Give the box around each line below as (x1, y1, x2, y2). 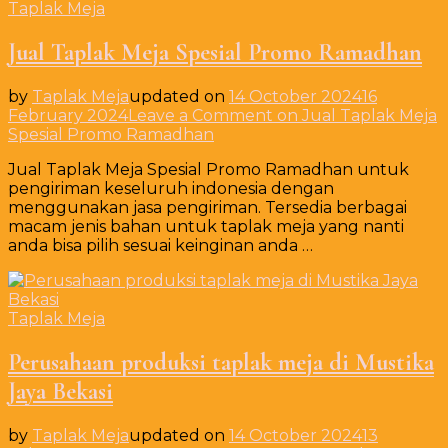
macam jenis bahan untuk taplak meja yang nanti (8, 216, 404, 236)
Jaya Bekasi (8, 376, 113, 406)
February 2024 (8, 105, 128, 125)
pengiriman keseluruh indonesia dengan (8, 178, 334, 198)
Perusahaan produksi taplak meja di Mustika (8, 347, 434, 377)
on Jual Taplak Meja (273, 105, 437, 125)
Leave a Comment (128, 105, 273, 125)
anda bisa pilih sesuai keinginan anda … (8, 235, 313, 255)
